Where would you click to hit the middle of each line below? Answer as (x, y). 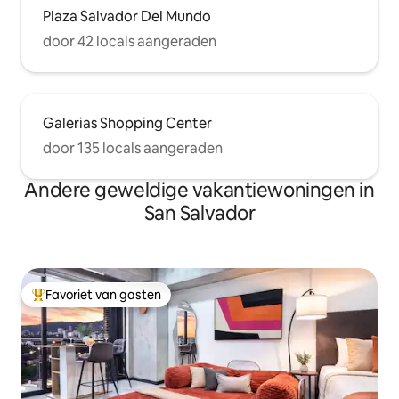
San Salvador (199, 213)
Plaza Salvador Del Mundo (127, 16)
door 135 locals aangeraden (133, 148)
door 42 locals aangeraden (130, 41)
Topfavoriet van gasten (99, 302)
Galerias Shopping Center (127, 123)
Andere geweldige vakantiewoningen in (199, 190)
